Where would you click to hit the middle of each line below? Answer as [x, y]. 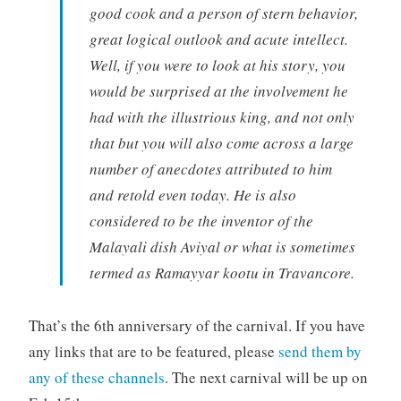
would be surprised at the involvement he [218, 91]
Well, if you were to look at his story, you [217, 65]
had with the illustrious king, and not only [222, 117]
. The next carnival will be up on [266, 378]
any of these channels [96, 378]
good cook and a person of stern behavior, [223, 13]
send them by [320, 352]
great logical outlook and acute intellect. [218, 39]
